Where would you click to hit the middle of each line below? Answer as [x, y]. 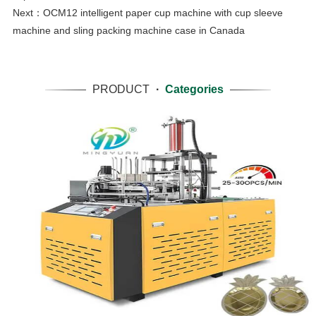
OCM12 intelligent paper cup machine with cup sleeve [163, 12]
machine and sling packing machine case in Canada [128, 30]
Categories [195, 90]
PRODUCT [121, 90]
